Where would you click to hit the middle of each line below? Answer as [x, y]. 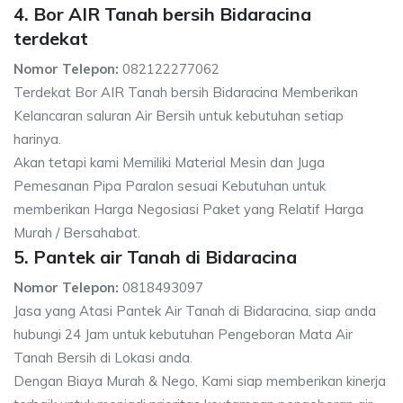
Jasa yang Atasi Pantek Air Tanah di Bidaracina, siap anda [195, 311]
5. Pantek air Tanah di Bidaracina [155, 257]
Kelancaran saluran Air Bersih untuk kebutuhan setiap [179, 116]
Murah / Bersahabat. [77, 233]
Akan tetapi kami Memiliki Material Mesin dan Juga [169, 162]
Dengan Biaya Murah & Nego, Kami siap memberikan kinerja [200, 381]
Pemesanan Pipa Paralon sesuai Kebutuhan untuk [170, 186]
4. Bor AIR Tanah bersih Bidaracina [162, 14]
